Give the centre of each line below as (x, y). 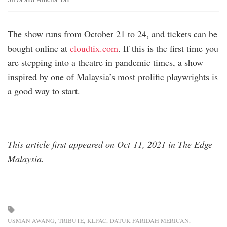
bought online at (39, 48)
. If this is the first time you (168, 48)
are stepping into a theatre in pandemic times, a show (105, 62)
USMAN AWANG (31, 220)
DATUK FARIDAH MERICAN (149, 220)
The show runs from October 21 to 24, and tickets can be (112, 34)
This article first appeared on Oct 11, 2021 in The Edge (110, 144)
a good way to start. (44, 90)
